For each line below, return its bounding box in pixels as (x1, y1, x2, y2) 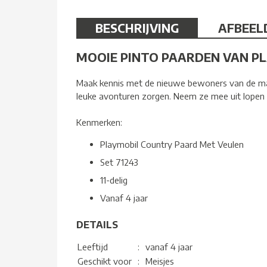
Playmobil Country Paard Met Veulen (100, 138, 244, 150)
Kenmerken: (76, 116, 122, 128)
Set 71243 (100, 156, 141, 167)
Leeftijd (77, 241, 108, 252)
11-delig (100, 174, 128, 185)
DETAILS (76, 218, 118, 231)
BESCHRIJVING (95, 20, 179, 35)
